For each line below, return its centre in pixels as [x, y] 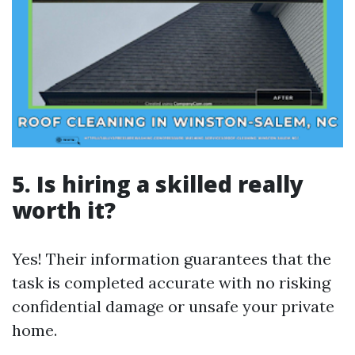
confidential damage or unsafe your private [173, 306]
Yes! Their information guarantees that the [172, 259]
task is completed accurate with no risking [171, 282]
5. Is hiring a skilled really [158, 184]
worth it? [64, 210]
